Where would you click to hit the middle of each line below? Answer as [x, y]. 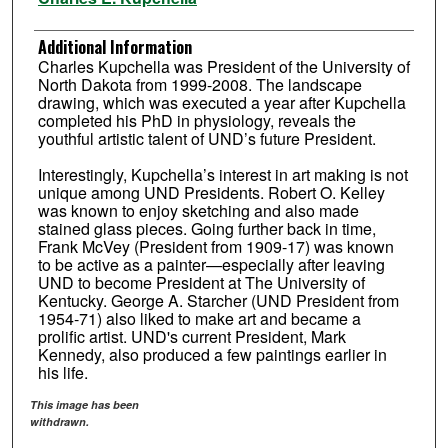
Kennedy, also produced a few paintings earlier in [212, 355]
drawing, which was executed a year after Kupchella [221, 103]
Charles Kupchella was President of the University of [223, 67]
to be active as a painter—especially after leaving [211, 265]
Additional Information [114, 47]
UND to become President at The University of [201, 283]
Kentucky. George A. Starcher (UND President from [218, 301]
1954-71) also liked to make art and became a [199, 319]
